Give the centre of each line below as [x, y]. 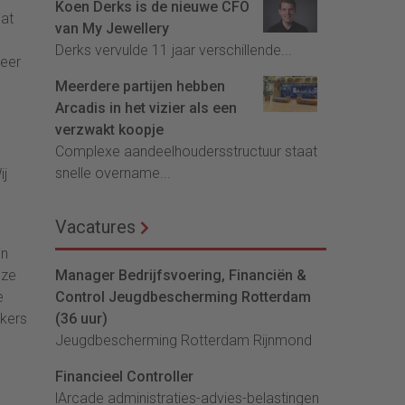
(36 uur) [81, 319]
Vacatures [95, 227]
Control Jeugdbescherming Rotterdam [183, 297]
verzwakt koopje [109, 130]
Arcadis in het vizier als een [146, 108]
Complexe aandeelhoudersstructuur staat [186, 152]
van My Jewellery [112, 29]
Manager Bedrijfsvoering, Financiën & [181, 276]
